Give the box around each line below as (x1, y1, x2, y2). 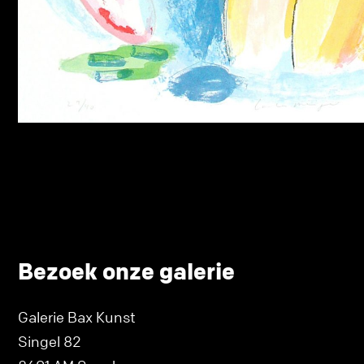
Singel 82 (18, 331, 81, 350)
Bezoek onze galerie (18, 256, 235, 285)
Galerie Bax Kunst (18, 307, 136, 326)
